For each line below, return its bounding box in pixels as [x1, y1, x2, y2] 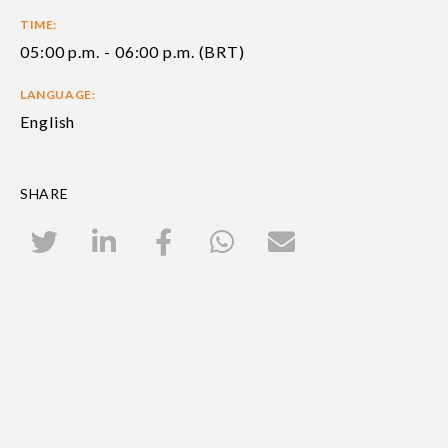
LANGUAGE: [20, 87, 96, 103]
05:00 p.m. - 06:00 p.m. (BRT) [20, 42, 246, 62]
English [20, 112, 76, 132]
